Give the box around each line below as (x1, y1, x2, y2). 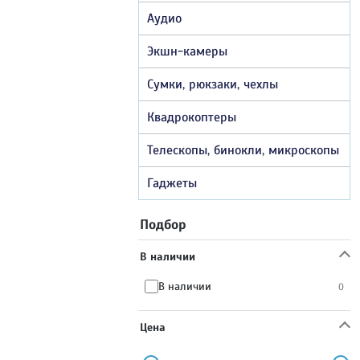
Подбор (140, 215, 186, 233)
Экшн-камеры (147, 43, 227, 59)
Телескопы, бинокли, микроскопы (147, 141, 339, 158)
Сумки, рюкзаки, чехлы (147, 76, 278, 92)
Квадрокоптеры (147, 108, 236, 125)
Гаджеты (147, 174, 197, 191)
